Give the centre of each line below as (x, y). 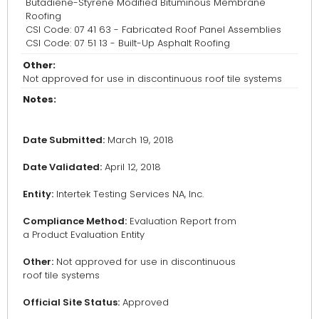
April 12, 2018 (131, 167)
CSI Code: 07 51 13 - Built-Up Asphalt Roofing (128, 43)
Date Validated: (62, 167)
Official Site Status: (71, 303)
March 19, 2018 (139, 140)
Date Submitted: (64, 140)
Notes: (40, 100)
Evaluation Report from (182, 221)
